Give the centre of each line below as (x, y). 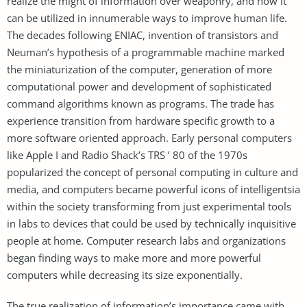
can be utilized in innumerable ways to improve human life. (147, 17)
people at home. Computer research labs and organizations (146, 240)
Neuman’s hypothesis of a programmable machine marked (146, 52)
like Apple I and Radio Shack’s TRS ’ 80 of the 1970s (127, 155)
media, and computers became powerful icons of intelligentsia (153, 189)
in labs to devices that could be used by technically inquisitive (151, 223)
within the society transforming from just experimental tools (149, 206)
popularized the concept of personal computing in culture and (152, 172)
